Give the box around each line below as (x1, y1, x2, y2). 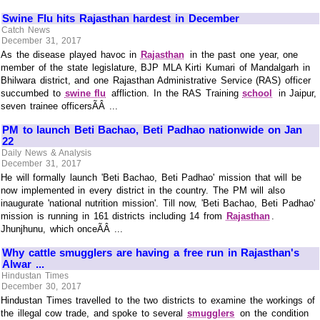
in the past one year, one (186, 49, 299, 60)
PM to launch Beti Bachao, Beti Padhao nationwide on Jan (2, 124, 303, 136)
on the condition (236, 307, 309, 319)
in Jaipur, (274, 87, 317, 99)
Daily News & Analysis (1, 147, 92, 158)
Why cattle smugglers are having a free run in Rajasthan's (2, 246, 300, 259)
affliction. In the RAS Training (107, 87, 243, 99)
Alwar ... (2, 258, 44, 271)
